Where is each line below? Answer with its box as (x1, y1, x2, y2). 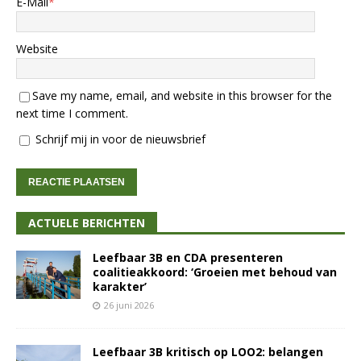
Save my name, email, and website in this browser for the (32, 88, 332, 104)
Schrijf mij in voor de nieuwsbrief (32, 131, 205, 147)
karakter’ (93, 279, 147, 295)
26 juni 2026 (104, 299, 154, 312)
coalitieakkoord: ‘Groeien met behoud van (93, 264, 337, 280)
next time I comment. (16, 106, 128, 122)
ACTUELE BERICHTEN (28, 215, 145, 231)
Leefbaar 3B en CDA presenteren (93, 250, 283, 266)
